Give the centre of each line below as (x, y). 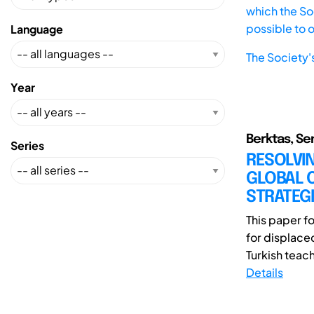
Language (37, 29)
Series (27, 145)
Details (265, 272)
